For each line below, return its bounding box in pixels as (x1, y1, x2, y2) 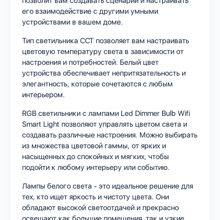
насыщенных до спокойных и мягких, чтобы (22, 152, 169, 161)
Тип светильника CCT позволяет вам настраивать (22, 36, 189, 45)
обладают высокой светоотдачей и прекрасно (22, 203, 179, 212)
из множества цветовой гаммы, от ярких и (22, 141, 166, 150)
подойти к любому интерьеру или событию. (22, 163, 169, 172)
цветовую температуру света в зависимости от (22, 47, 184, 56)
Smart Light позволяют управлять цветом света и (22, 119, 187, 129)
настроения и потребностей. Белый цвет (22, 57, 159, 67)
